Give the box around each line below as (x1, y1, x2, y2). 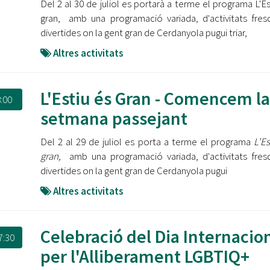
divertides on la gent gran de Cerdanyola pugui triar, (40, 26, 247, 39)
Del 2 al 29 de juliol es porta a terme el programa (40, 135, 254, 148)
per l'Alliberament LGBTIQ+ (40, 245, 250, 268)
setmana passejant (40, 107, 187, 130)
